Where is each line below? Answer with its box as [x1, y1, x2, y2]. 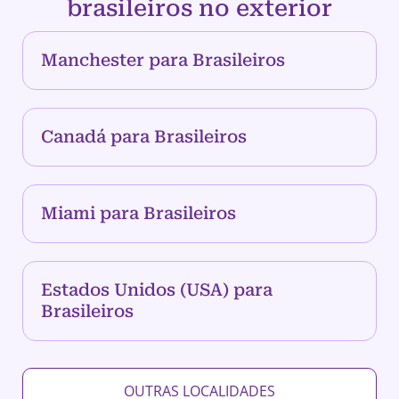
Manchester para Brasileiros [41, 50, 285, 71]
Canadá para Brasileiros [41, 126, 247, 148]
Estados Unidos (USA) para [41, 280, 273, 301]
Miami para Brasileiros [41, 203, 236, 224]
